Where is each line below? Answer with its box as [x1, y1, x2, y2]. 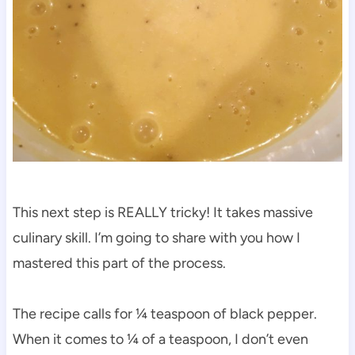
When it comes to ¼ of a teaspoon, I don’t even [12, 330, 308, 348]
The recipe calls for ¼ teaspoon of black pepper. [12, 304, 317, 323]
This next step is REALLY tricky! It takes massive [12, 203, 313, 221]
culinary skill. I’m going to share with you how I [12, 228, 300, 246]
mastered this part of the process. [12, 254, 226, 272]
